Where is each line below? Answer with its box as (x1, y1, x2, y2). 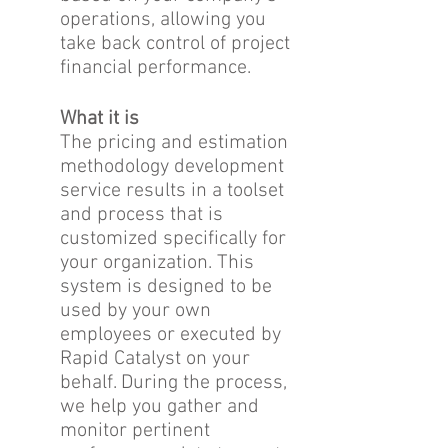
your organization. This (60, 251, 254, 275)
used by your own (60, 299, 211, 323)
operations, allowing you (60, 8, 266, 32)
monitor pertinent (60, 419, 210, 443)
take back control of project (60, 32, 290, 56)
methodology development (60, 155, 284, 179)
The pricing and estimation (60, 131, 288, 155)
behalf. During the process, (60, 371, 287, 395)
